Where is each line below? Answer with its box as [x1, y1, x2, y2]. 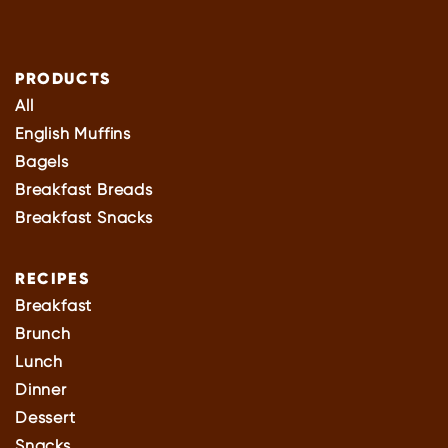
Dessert [15, 407, 76, 427]
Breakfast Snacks [15, 207, 153, 227]
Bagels [15, 151, 69, 171]
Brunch [15, 323, 71, 343]
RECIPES [15, 267, 90, 288]
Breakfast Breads [15, 179, 153, 199]
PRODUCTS [15, 67, 111, 88]
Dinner [15, 379, 67, 399]
